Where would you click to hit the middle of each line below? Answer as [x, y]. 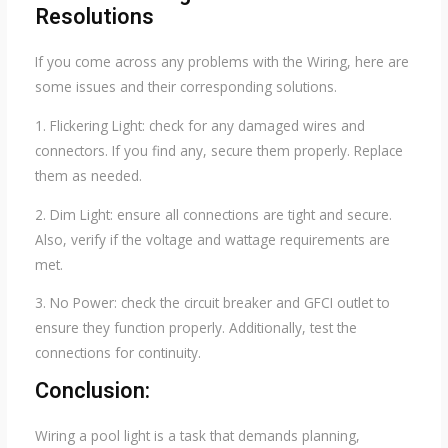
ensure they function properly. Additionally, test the [195, 328]
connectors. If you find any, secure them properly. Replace [218, 150]
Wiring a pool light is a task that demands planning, [197, 435]
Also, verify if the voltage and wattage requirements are [212, 239]
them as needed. [88, 175]
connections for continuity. [117, 353]
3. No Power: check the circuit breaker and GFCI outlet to [212, 303]
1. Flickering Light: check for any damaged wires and [199, 125]
